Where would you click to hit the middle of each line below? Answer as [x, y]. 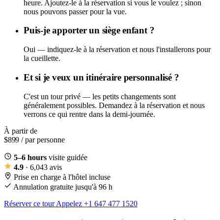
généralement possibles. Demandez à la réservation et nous [114, 105]
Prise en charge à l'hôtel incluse [62, 177]
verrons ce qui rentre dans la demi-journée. [89, 114]
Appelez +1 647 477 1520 [97, 203]
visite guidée [67, 157]
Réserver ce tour [30, 203]
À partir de [21, 131]
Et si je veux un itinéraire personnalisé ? [101, 77]
